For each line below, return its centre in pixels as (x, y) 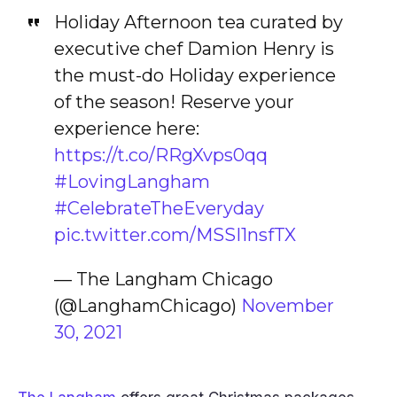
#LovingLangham (132, 182)
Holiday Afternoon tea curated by (198, 22)
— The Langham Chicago (163, 279)
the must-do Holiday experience (195, 75)
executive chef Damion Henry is (194, 49)
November (287, 306)
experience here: (126, 128)
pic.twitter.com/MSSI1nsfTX (175, 235)
